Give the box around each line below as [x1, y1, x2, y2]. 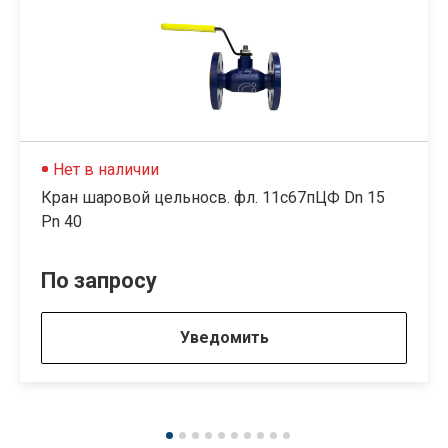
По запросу [41, 268, 157, 294]
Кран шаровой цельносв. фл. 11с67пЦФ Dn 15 [41, 188, 385, 208]
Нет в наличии [53, 160, 159, 180]
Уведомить [179, 328, 269, 348]
